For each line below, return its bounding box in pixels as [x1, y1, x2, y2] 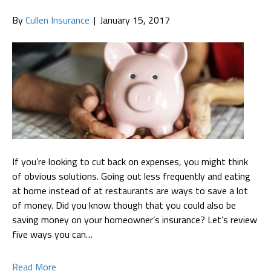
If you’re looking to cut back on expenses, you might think [12, 154, 248, 169]
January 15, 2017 [100, 13, 170, 28]
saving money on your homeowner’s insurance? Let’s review [12, 212, 257, 227]
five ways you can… [12, 226, 93, 241]
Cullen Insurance [25, 13, 90, 28]
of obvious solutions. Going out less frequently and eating [12, 168, 250, 183]
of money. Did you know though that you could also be [12, 197, 236, 212]
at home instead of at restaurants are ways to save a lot [12, 183, 248, 198]
